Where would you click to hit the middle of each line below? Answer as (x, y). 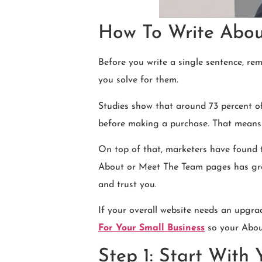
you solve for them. (138, 80)
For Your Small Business (151, 228)
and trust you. (127, 185)
